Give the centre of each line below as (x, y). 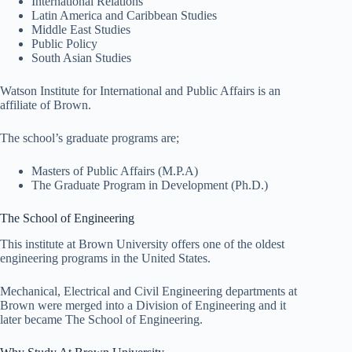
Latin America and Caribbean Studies (124, 15)
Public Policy (66, 43)
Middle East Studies (82, 29)
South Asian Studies (83, 57)
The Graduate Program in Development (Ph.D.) (150, 185)
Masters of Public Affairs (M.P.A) (115, 170)
